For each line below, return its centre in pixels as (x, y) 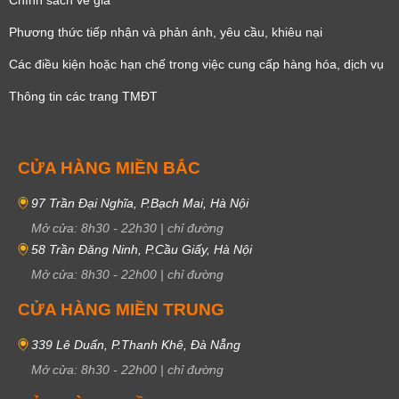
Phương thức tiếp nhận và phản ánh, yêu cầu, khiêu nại (166, 32)
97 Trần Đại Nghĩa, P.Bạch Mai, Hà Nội (140, 203)
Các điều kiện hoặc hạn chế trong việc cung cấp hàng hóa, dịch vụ (196, 64)
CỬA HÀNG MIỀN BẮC (109, 167)
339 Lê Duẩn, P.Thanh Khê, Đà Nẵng (136, 345)
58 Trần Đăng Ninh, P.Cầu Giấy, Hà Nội (142, 250)
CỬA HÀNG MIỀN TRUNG (121, 310)
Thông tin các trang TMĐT (83, 96)
